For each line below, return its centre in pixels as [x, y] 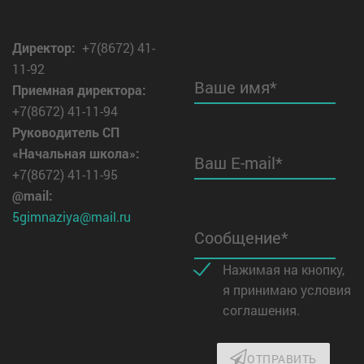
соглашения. [261, 310]
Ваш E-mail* [238, 162]
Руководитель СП [66, 132]
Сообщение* [241, 236]
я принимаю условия [287, 290]
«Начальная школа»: [76, 153]
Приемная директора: [81, 90]
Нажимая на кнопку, [284, 269]
